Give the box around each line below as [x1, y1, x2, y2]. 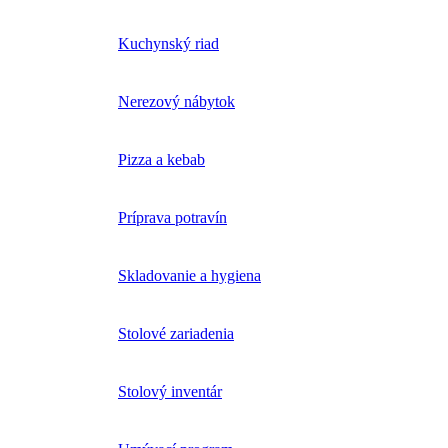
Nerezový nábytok [118, 93, 235, 111]
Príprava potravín [118, 209, 227, 227]
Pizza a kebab [118, 151, 205, 169]
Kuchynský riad [118, 35, 219, 53]
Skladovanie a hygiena [118, 267, 261, 285]
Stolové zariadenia [118, 325, 234, 343]
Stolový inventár [118, 383, 222, 401]
